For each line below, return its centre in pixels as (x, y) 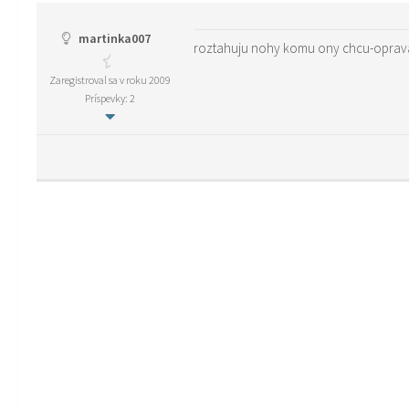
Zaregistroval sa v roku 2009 (110, 80)
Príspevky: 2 (110, 98)
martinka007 (113, 38)
